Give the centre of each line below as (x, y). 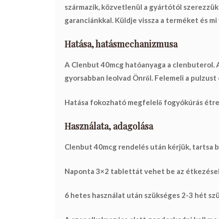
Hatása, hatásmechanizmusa (121, 44)
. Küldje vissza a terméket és (161, 20)
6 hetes (77, 195)
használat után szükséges (136, 195)
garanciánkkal (88, 20)
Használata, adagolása (109, 126)
